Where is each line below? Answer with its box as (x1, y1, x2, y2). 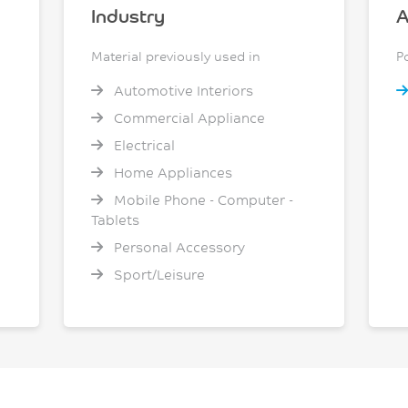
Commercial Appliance (109, 109, 265, 127)
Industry (90, 4, 165, 28)
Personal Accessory (109, 239, 245, 257)
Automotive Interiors (109, 82, 253, 100)
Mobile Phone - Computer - (109, 191, 293, 209)
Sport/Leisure (109, 266, 205, 284)
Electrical (109, 137, 175, 155)
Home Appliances (109, 164, 232, 182)
